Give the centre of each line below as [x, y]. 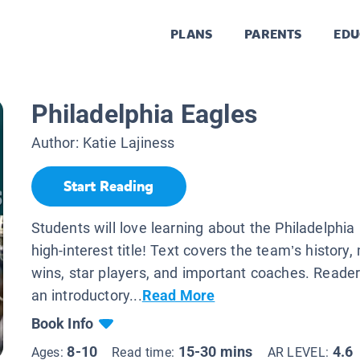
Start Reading [108, 187]
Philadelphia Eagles [144, 115]
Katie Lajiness [129, 143]
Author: [57, 143]
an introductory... [86, 295]
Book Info [62, 323]
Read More [178, 295]
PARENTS [273, 35]
